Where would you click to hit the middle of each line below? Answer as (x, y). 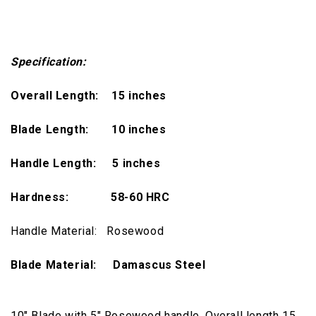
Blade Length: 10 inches (89, 129)
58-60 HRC (142, 197)
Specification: (49, 61)
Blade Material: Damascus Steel (108, 265)
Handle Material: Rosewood (87, 231)
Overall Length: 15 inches (89, 95)
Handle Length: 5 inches (86, 163)
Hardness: (40, 197)
